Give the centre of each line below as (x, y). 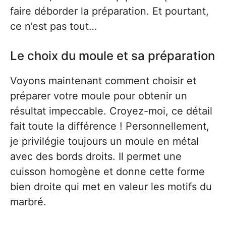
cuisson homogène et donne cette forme (107, 171)
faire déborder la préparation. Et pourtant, (109, 11)
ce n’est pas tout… (53, 26)
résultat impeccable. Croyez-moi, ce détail (111, 111)
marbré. (28, 202)
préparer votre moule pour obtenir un (99, 96)
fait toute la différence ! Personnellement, (110, 126)
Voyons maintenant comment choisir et (103, 80)
